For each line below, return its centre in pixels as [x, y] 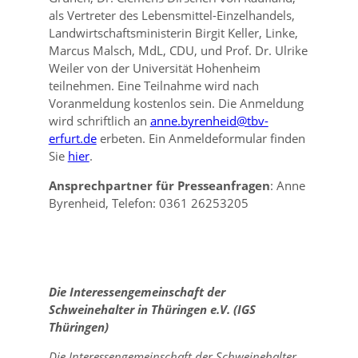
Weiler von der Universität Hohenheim [154, 68]
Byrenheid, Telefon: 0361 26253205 [148, 203]
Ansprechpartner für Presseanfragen [159, 185]
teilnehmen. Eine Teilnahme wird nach [153, 86]
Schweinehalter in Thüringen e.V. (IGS [152, 309]
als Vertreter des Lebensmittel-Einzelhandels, [171, 15]
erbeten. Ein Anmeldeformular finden [201, 138]
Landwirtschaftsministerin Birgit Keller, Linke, [173, 33]
